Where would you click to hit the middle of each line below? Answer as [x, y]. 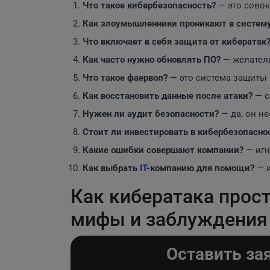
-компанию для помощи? [200, 168]
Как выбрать [111, 168]
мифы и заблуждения [169, 219]
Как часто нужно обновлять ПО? [152, 60]
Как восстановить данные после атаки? [168, 96]
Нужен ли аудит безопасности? [151, 114]
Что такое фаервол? [125, 78]
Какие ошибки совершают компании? [163, 150]
